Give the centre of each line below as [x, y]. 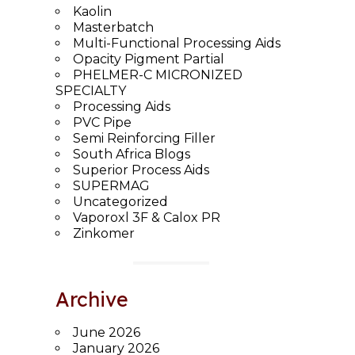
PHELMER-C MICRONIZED [157, 74]
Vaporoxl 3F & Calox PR [146, 217]
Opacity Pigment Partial [148, 59]
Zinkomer [103, 233]
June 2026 [106, 332]
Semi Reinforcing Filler [144, 138]
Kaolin [92, 11]
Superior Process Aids [141, 170]
